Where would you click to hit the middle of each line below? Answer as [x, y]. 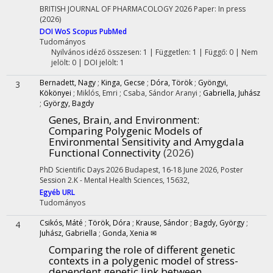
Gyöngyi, [213, 83]
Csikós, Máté [61, 223]
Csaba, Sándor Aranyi [161, 93]
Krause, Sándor [162, 223]
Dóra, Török [172, 83]
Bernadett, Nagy [68, 83]
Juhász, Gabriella [68, 233]
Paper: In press [220, 9]
